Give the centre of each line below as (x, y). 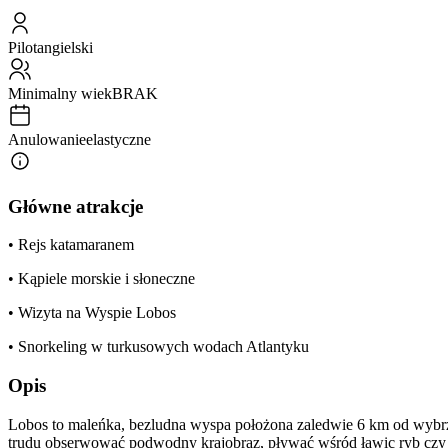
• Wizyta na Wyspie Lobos (92, 313)
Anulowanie (47, 139)
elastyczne (118, 139)
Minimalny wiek (60, 93)
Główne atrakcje (75, 206)
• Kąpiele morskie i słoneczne (101, 279)
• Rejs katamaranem (71, 245)
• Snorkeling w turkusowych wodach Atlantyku (158, 347)
